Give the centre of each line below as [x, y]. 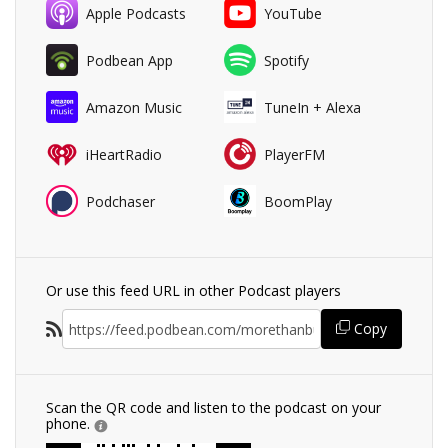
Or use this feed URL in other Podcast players [193, 291]
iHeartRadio [124, 154]
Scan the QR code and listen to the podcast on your [213, 408]
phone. [70, 424]
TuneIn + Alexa [312, 107]
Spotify [286, 60]
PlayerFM [294, 154]
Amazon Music [134, 107]
